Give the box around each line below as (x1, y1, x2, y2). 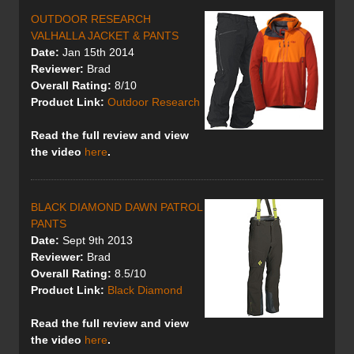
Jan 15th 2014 (59, 46, 134, 59)
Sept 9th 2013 (59, 234, 133, 247)
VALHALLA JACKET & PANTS (31, 29, 179, 43)
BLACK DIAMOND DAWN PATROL (31, 201, 202, 214)
